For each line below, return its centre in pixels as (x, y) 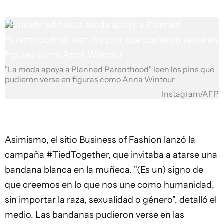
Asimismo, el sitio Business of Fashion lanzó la (100, 140)
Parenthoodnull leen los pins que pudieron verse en (111, 40)
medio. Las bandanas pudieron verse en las (95, 215)
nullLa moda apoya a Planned (119, 25)
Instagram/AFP (190, 94)
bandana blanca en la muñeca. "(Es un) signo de (104, 170)
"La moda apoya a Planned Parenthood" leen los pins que (110, 70)
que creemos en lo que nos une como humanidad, (110, 185)
